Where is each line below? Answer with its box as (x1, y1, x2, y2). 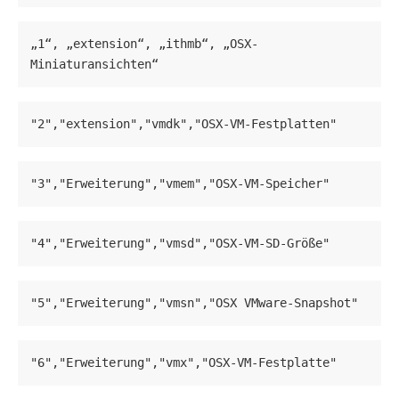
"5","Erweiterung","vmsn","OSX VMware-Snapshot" (30, 296, 358, 311)
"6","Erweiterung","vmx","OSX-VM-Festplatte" (30, 355, 337, 370)
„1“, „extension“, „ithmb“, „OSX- (30, 37, 258, 52)
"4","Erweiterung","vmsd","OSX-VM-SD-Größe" (30, 236, 330, 251)
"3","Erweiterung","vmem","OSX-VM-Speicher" (30, 176, 330, 191)
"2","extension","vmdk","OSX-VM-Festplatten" (30, 117, 337, 132)
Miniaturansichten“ (30, 57, 159, 72)
